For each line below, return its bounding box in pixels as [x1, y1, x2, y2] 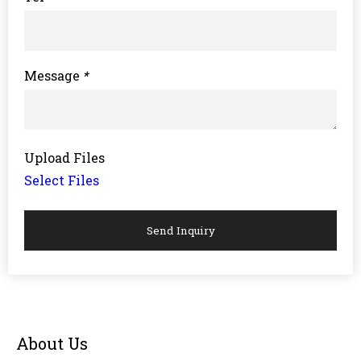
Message [24, 67, 80, 84]
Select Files [24, 172, 99, 189]
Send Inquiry [146, 223, 215, 238]
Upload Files [24, 149, 105, 166]
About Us [16, 333, 88, 354]
